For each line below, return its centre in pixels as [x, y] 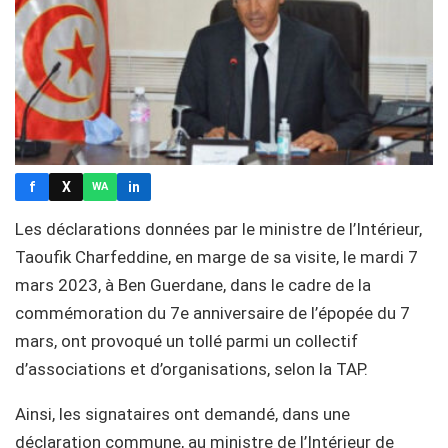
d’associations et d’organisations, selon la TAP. [191, 368]
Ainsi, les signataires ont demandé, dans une [182, 413]
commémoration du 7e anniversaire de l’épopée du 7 [212, 312]
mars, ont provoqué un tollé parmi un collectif [186, 340]
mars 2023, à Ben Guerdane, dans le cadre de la [193, 284]
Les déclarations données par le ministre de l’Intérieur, [218, 228]
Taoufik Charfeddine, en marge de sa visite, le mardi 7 [216, 256]
